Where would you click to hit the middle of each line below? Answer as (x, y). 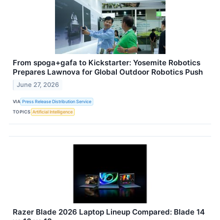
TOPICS (22, 112)
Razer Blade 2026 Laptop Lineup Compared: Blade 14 (109, 212)
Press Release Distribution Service (57, 102)
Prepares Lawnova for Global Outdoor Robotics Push (108, 72)
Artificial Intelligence (53, 112)
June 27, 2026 (38, 84)
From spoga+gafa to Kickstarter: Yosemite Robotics (107, 62)
